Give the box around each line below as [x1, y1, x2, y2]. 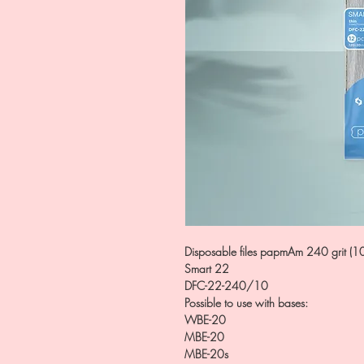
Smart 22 [184, 261, 229, 276]
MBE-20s [184, 346, 228, 362]
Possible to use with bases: [184, 295, 308, 310]
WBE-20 [184, 312, 226, 327]
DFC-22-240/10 [184, 278, 268, 293]
